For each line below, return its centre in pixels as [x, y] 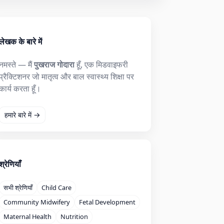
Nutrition [74, 217]
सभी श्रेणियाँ [18, 188]
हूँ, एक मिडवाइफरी [101, 64]
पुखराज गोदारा [54, 64]
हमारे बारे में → [22, 115]
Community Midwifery [37, 202]
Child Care [56, 188]
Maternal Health [27, 217]
